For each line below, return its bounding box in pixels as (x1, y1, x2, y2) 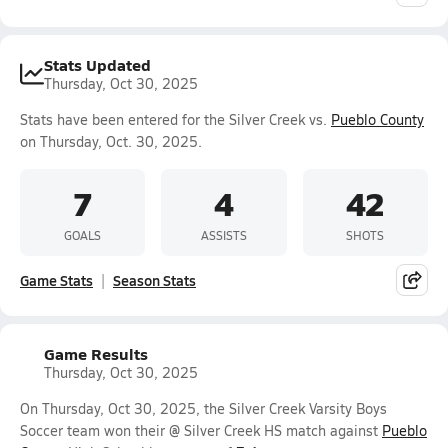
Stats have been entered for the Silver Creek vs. (20, 110, 331, 129)
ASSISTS (200, 226, 247, 243)
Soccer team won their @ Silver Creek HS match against (20, 421, 382, 440)
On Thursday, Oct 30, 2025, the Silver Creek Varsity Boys (20, 399, 387, 418)
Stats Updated (44, 53, 151, 76)
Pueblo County (331, 110, 424, 129)
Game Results (44, 342, 148, 365)
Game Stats (20, 270, 93, 290)
